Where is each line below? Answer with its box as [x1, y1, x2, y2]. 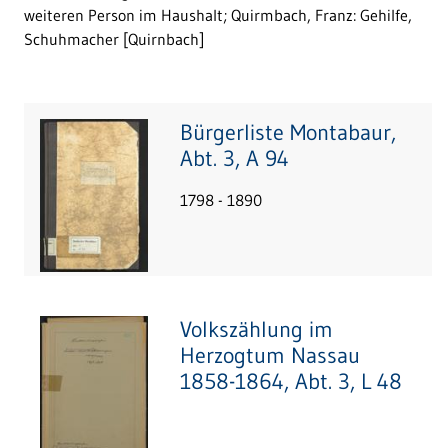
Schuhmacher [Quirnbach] [24, 28, 204, 49]
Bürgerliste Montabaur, [180, 118, 396, 147]
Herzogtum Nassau [180, 341, 360, 370]
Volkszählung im [180, 315, 333, 344]
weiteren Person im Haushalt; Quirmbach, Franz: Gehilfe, [24, 4, 412, 25]
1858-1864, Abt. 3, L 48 [180, 367, 402, 396]
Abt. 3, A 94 [180, 144, 289, 173]
